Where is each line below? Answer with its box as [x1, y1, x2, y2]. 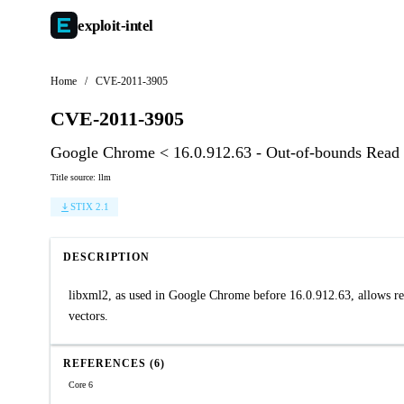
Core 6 [69, 380, 93, 390]
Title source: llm [50, 172, 111, 182]
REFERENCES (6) [63, 357, 165, 370]
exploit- [78, 16, 125, 34]
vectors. [69, 309, 108, 323]
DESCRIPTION [63, 251, 150, 263]
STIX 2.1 [70, 201, 109, 212]
